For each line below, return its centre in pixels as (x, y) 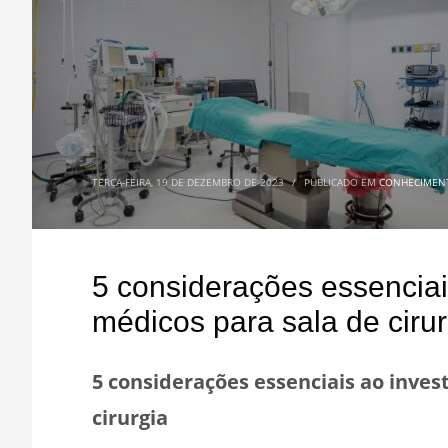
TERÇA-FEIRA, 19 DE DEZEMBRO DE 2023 (188, 182)
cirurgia (130, 417)
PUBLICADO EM (341, 182)
